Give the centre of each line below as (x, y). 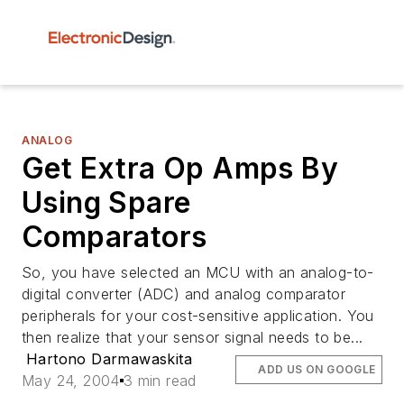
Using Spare (106, 202)
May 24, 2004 (71, 381)
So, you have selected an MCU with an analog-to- (198, 272)
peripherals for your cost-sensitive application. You (198, 316)
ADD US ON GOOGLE (317, 369)
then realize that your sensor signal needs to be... (193, 337)
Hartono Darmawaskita (109, 359)
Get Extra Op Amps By (180, 168)
